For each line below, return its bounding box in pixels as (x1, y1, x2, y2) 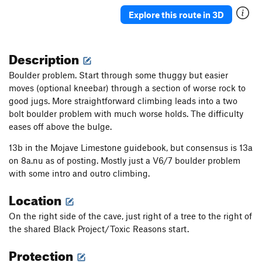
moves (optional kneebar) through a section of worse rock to (9, 82, 246, 94)
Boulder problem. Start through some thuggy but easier (9, 70, 228, 81)
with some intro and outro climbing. (9, 168, 150, 179)
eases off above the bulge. (9, 121, 112, 132)
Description (9, 47, 81, 68)
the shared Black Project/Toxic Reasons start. (9, 223, 189, 235)
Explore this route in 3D (129, 9, 224, 20)
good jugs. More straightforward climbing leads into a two (9, 95, 237, 106)
